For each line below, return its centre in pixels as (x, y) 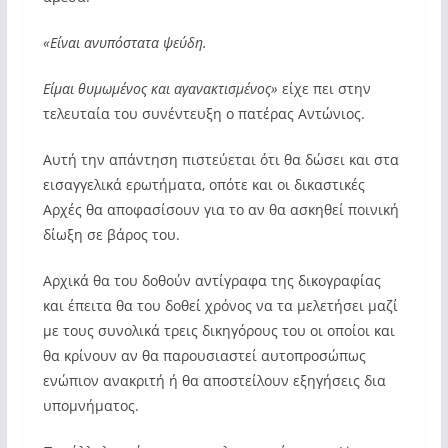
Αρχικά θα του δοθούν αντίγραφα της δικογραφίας (211, 280)
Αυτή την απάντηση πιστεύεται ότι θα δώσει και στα (220, 159)
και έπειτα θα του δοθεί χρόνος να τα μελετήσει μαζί (220, 305)
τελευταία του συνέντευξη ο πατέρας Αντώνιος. (203, 113)
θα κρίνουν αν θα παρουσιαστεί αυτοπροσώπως (204, 355)
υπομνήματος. (90, 405)
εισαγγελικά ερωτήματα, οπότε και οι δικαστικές (203, 184)
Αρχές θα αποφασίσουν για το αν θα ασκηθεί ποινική (220, 209)
